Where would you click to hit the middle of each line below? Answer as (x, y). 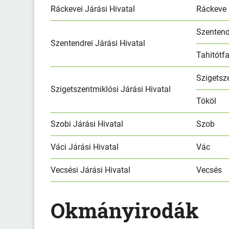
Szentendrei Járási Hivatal (98, 43)
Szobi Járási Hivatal (87, 124)
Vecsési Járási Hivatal (91, 170)
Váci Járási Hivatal (85, 147)
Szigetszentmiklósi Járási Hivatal (111, 89)
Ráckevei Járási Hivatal (93, 9)
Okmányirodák (125, 210)
